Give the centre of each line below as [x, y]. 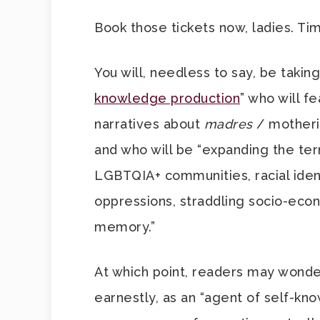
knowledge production [167, 98]
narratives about [149, 124]
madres [230, 124]
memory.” [125, 227]
